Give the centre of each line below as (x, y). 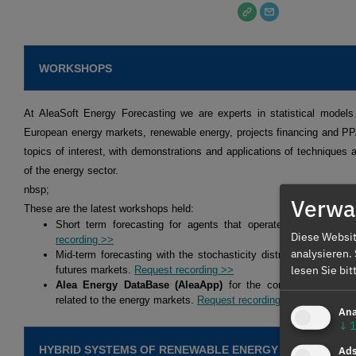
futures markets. (95, 270)
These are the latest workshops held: (109, 209)
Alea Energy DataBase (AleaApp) (139, 285)
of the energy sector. (71, 171)
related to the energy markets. (126, 300)
